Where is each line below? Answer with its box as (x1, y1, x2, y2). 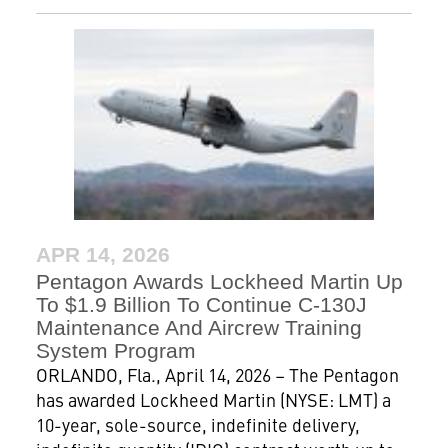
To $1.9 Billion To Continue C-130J (35, 292, 367, 316)
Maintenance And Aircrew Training (35, 315, 362, 339)
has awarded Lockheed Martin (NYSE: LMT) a (35, 386, 391, 412)
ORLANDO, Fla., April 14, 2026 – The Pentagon (35, 361, 399, 387)
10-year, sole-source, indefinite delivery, (35, 411, 360, 437)
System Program (35, 338, 196, 362)
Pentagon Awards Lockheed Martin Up (35, 269, 403, 293)
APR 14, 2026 (35, 242, 170, 266)
